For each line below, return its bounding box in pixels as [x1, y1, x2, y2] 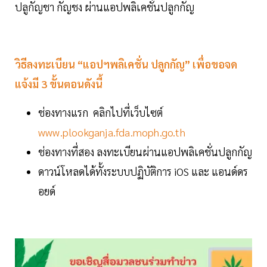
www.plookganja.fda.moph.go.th [38, 125, 185, 139]
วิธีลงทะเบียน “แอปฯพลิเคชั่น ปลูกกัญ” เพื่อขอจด [15, 57, 237, 72]
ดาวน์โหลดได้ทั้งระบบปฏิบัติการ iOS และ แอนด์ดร [38, 164, 248, 179]
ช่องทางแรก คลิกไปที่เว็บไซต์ [38, 105, 163, 120]
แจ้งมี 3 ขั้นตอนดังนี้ [15, 77, 103, 91]
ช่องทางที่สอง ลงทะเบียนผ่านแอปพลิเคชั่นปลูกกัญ [38, 145, 252, 159]
